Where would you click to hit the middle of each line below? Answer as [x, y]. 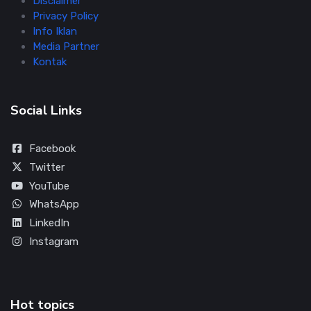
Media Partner [66, 47]
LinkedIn [49, 223]
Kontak [50, 62]
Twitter [47, 167]
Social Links [46, 111]
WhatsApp [54, 204]
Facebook [52, 149]
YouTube [49, 186]
